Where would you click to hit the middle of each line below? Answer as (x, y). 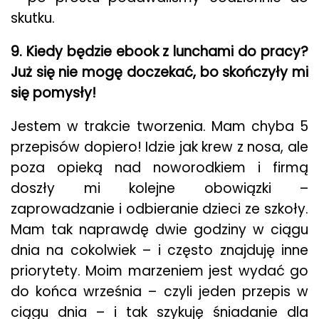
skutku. (33, 18)
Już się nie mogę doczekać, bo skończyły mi (159, 72)
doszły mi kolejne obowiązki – (159, 188)
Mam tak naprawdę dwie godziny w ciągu (159, 230)
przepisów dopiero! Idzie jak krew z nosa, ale (159, 147)
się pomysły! (53, 93)
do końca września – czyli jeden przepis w (159, 292)
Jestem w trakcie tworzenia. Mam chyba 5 (159, 126)
